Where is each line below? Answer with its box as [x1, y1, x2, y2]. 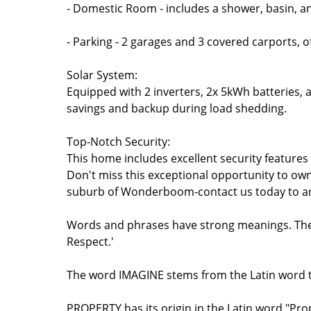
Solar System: [67, 67, 137, 83]
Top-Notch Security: [67, 134, 170, 149]
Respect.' [67, 234, 114, 249]
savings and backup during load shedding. [67, 101, 287, 116]
